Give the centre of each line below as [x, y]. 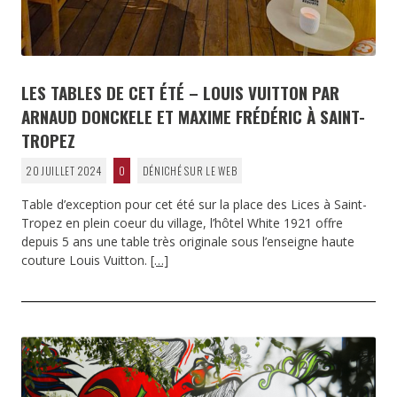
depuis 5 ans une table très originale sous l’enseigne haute [188, 241]
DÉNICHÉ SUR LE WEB [190, 171]
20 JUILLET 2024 [64, 171]
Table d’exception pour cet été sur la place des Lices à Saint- [194, 204]
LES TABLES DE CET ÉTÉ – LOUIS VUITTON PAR [180, 92]
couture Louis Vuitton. [86, 260]
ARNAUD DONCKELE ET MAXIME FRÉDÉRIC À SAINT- [193, 116]
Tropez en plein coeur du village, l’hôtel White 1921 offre [182, 223]
